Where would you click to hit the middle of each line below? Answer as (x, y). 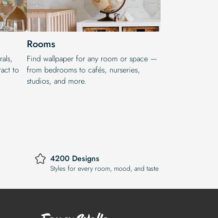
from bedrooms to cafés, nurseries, (83, 70)
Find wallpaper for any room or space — (92, 58)
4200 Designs (75, 158)
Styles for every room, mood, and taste (104, 168)
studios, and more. (57, 81)
